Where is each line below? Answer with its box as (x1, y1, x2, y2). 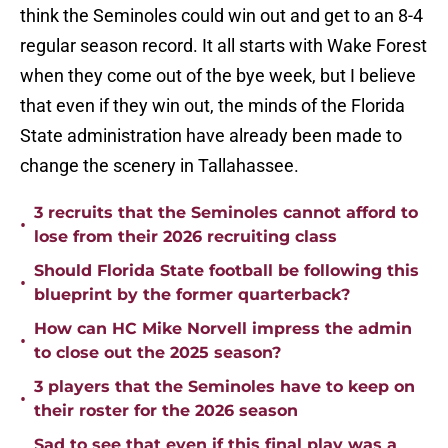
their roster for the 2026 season (34, 401, 298, 421)
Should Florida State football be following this (34, 261, 419, 281)
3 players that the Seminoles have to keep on (34, 377, 415, 397)
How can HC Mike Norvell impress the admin (34, 319, 412, 339)
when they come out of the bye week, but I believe (20, 65, 416, 87)
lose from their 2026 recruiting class (34, 227, 337, 247)
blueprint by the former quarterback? (34, 285, 350, 305)
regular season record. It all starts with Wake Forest (20, 35, 427, 57)
